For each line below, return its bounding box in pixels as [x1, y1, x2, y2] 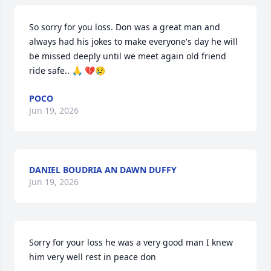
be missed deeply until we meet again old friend [29, 50, 226, 62]
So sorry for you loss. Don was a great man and [29, 21, 220, 33]
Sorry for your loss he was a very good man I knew [29, 237, 233, 248]
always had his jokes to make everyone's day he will [29, 36, 238, 47]
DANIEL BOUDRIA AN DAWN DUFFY [29, 164, 177, 175]
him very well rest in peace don [29, 251, 156, 263]
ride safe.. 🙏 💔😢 [29, 65, 105, 76]
